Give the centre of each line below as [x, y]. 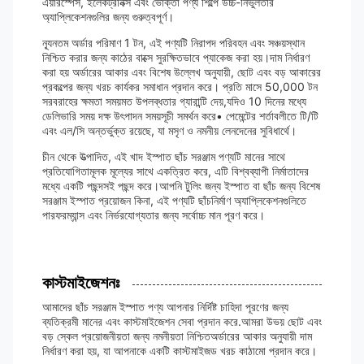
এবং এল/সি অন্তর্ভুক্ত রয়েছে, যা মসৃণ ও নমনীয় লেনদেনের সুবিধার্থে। [169, 130]
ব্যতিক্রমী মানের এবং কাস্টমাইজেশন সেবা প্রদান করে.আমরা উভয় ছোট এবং [182, 321]
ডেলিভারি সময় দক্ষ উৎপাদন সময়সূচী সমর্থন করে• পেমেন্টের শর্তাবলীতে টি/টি [180, 116]
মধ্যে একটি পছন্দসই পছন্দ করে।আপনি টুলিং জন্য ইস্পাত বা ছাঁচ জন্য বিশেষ [181, 186]
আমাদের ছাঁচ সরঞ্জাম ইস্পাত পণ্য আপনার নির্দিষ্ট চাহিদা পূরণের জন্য [165, 307]
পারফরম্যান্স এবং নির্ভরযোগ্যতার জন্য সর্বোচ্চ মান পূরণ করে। [154, 215]
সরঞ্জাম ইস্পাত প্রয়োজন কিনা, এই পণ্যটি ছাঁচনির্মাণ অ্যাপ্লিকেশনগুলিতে [174, 200]
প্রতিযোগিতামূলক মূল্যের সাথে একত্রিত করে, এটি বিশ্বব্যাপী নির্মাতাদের [175, 171]
